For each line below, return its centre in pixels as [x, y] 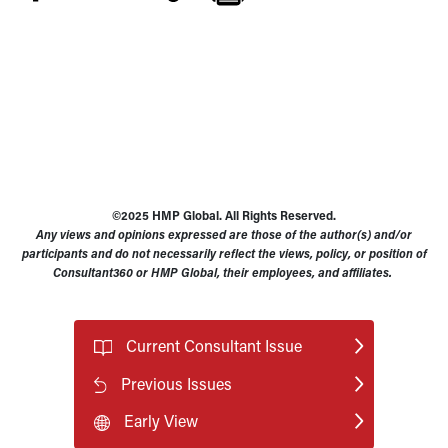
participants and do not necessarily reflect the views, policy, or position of [224, 253]
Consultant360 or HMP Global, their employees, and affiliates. [224, 272]
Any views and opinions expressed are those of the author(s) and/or [224, 234]
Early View [161, 421]
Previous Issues [177, 383]
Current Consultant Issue [213, 345]
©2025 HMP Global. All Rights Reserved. [224, 215]
